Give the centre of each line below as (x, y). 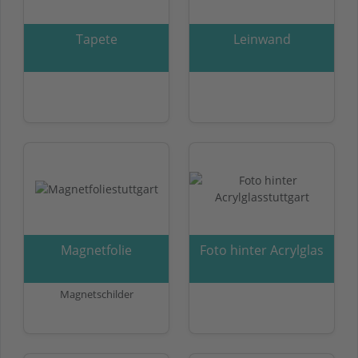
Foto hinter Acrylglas (262, 250)
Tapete (96, 39)
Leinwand (262, 39)
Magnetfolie (96, 250)
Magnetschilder (96, 294)
